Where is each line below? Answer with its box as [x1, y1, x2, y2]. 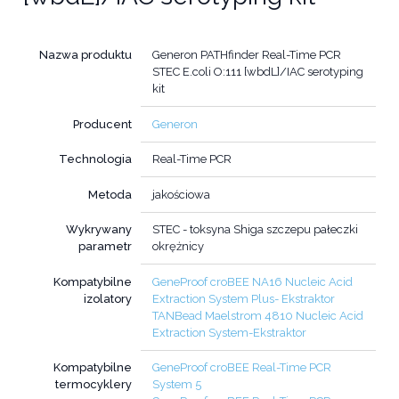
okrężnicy [152, 240, 204, 254]
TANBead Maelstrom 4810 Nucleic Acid [152, 308, 363, 322]
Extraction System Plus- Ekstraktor [152, 291, 335, 305]
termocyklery [55, 378, 133, 392]
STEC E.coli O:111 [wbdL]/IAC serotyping [152, 65, 363, 79]
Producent [73, 117, 133, 131]
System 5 [152, 378, 201, 392]
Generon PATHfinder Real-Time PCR [152, 48, 341, 62]
